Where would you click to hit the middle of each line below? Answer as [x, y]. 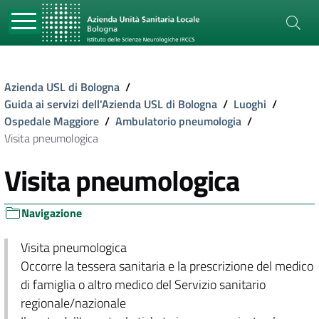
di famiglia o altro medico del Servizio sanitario [143, 284]
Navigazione [52, 213]
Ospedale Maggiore [52, 121]
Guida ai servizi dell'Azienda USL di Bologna [111, 104]
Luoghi [250, 104]
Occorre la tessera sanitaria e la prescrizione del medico [167, 266]
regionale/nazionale [73, 303]
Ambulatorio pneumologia [178, 121]
